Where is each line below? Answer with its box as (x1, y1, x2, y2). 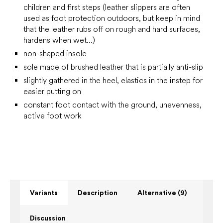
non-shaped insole (23, 49, 87, 58)
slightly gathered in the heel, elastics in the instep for (23, 76, 203, 85)
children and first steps (23, 2, 103, 12)
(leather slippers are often (103, 2, 190, 12)
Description (78, 189, 117, 197)
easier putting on (23, 87, 81, 96)
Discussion (30, 214, 66, 222)
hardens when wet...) (23, 35, 95, 45)
